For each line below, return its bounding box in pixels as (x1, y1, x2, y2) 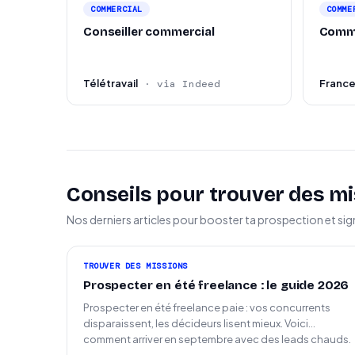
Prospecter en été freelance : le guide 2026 (83, 278, 349, 292)
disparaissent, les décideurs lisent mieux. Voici (83, 317, 308, 330)
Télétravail (83, 77, 138, 90)
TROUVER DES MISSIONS (83, 261, 188, 271)
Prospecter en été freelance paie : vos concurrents (83, 301, 330, 314)
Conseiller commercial (83, 25, 215, 39)
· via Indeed (144, 78, 220, 90)
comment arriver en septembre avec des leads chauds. (83, 333, 351, 345)
